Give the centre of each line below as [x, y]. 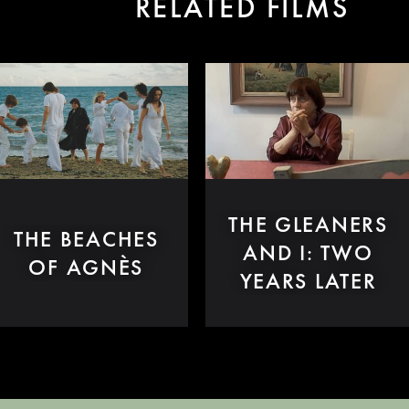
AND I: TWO [308, 253]
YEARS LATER [308, 281]
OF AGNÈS [86, 267]
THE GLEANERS [308, 225]
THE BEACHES [86, 238]
